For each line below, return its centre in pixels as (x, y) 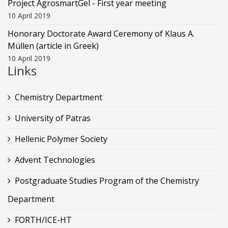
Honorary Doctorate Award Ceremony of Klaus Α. (101, 33)
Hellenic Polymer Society (61, 139)
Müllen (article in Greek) (53, 46)
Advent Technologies (55, 160)
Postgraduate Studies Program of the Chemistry (107, 180)
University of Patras (53, 118)
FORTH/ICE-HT (43, 220)
